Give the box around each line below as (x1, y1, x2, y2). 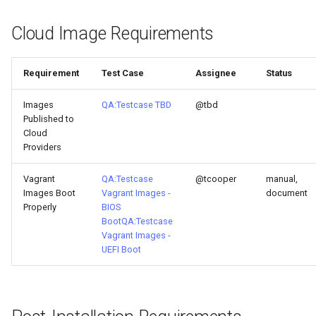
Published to (23, 114, 74, 124)
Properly (23, 202, 56, 212)
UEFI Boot (102, 244, 141, 255)
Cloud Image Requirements (11, 23, 214, 44)
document (266, 188, 308, 198)
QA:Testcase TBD (102, 99, 171, 110)
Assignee (195, 68, 236, 78)
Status (266, 68, 292, 78)
